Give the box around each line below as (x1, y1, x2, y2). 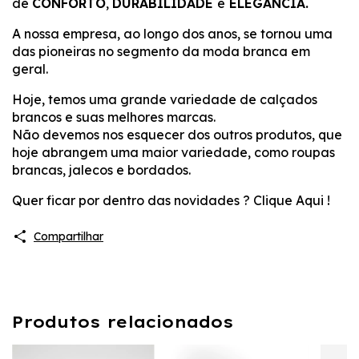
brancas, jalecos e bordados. (12, 161, 191, 178)
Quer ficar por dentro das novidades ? (12, 192, 253, 208)
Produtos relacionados (12, 311, 233, 332)
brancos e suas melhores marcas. (12, 108, 216, 125)
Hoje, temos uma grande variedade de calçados (12, 91, 317, 107)
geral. (12, 60, 48, 77)
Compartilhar (34, 229, 103, 244)
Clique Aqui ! (253, 192, 330, 208)
